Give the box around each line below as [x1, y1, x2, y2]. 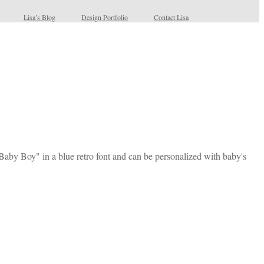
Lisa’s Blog [24, 12, 55, 22]
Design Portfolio [81, 12, 128, 22]
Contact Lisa [154, 12, 189, 22]
